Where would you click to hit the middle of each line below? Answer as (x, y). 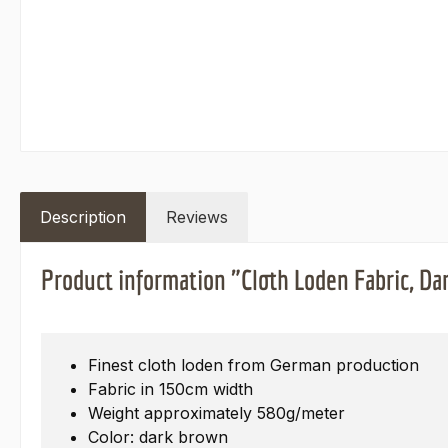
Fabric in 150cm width (170, 389)
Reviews (197, 217)
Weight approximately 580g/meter (216, 413)
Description (83, 217)
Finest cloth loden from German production (253, 365)
